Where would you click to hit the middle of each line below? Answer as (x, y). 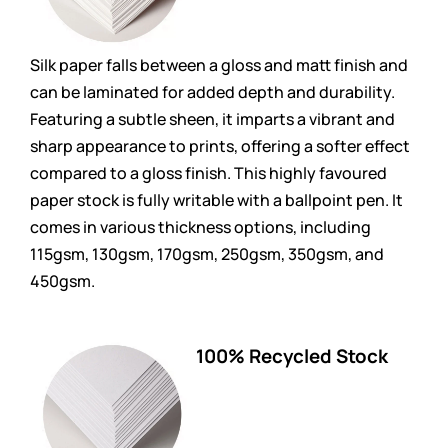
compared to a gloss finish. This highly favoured (208, 173)
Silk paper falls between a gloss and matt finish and (219, 65)
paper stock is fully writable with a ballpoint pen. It (216, 200)
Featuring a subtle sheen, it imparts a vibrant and (212, 119)
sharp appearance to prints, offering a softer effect (220, 146)
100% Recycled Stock (292, 356)
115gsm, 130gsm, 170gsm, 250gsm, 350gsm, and (207, 254)
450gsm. (62, 281)
